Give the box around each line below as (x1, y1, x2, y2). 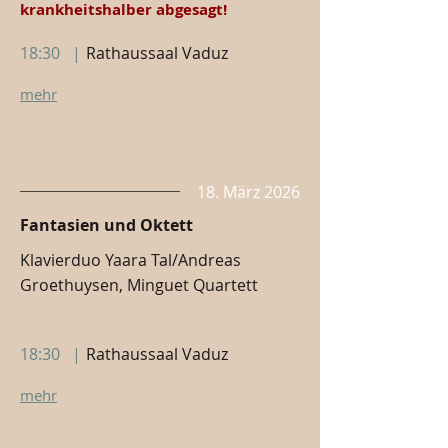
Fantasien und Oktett (20, 214, 193, 236)
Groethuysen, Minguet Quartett (20, 274, 258, 296)
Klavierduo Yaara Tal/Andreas (20, 249, 241, 271)
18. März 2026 (197, 181, 300, 203)
